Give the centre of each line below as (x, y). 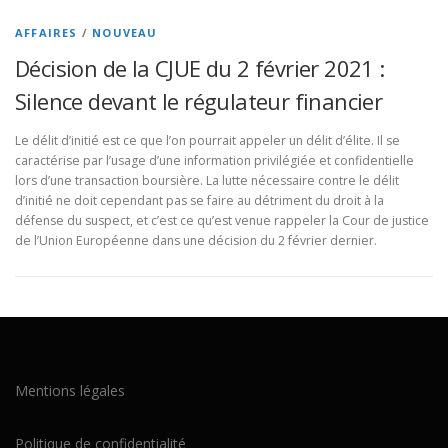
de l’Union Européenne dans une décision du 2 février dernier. (196, 241)
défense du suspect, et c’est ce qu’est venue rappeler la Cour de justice (222, 221)
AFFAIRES (46, 32)
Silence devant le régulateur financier (199, 101)
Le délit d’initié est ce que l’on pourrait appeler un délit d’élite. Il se (207, 141)
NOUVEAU (125, 32)
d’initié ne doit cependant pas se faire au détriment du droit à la (199, 201)
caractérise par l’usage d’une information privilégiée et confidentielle (214, 161)
